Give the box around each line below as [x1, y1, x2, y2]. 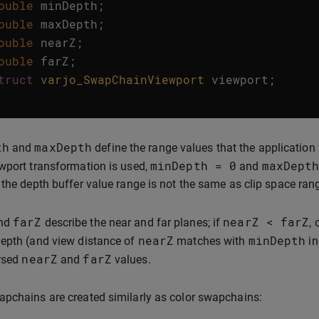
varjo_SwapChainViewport [41, 72, 204, 87]
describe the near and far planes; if [41, 216, 224, 229]
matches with [174, 234, 249, 248]
